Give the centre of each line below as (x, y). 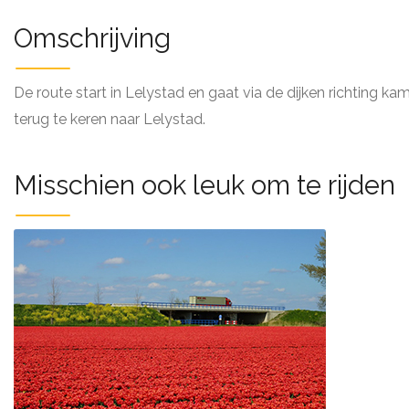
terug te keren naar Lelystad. (110, 119)
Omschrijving (92, 38)
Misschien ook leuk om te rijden (204, 185)
